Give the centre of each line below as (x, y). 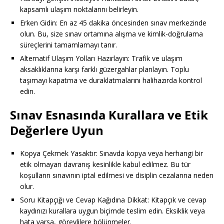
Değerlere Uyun (57, 130)
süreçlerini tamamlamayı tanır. (68, 44)
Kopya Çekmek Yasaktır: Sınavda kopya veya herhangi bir (111, 153)
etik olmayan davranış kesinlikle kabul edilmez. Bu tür (105, 164)
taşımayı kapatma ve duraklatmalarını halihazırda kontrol (111, 80)
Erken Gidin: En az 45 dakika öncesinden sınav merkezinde (113, 22)
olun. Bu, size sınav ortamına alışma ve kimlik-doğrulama (111, 33)
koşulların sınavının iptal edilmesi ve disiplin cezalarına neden (117, 175)
